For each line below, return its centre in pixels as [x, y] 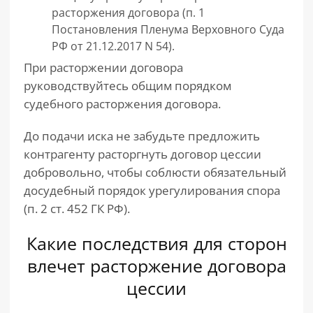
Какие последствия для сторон [156, 243]
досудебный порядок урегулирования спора [152, 190]
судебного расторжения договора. [122, 104]
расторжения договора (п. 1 [128, 13]
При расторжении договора [103, 67]
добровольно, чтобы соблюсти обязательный [155, 172]
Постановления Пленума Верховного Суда [168, 29]
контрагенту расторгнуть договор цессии [143, 154]
